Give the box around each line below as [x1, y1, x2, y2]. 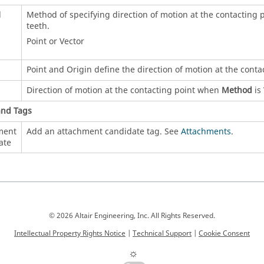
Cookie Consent [199, 228, 250, 239]
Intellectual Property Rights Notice [14, 228, 126, 239]
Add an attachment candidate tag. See [26, 125, 181, 138]
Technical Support [133, 228, 192, 239]
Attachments [180, 125, 231, 138]
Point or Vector [26, 35, 84, 48]
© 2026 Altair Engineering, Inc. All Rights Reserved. [49, 210, 215, 221]
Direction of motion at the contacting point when [26, 84, 222, 97]
